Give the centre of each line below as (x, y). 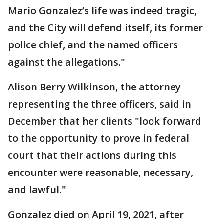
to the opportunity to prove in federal (99, 138)
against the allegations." (66, 62)
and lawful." (37, 189)
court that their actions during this (92, 155)
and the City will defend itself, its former (105, 28)
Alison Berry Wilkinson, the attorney (94, 87)
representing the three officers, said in (99, 104)
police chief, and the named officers (93, 45)
